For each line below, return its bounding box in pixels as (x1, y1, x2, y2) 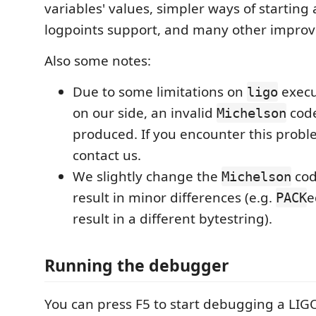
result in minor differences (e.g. (73, 188, 276, 207)
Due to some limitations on (73, 83, 247, 101)
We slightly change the (73, 167, 221, 186)
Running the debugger (44, 253, 229, 276)
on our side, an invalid (73, 104, 217, 122)
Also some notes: (44, 51, 151, 70)
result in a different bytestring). (73, 209, 272, 228)
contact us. (73, 146, 141, 164)
